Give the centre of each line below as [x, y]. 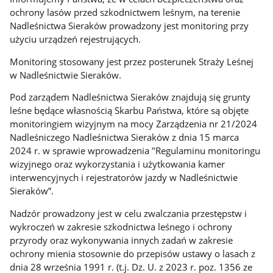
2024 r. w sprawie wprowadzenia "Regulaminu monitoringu [135, 151]
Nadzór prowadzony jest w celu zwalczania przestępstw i [129, 213]
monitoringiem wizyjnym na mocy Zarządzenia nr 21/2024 [134, 124]
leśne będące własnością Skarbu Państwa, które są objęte [129, 111]
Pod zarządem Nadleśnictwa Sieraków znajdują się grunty [130, 97]
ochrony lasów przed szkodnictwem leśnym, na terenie [125, 12]
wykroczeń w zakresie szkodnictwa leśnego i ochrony [121, 226]
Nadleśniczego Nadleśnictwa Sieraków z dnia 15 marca [125, 137]
